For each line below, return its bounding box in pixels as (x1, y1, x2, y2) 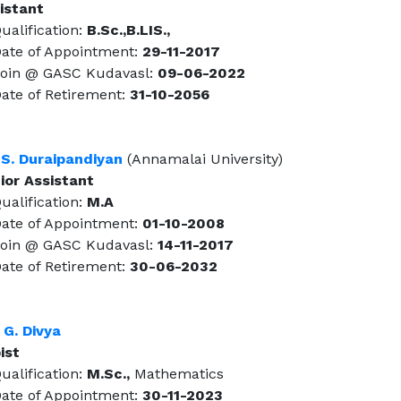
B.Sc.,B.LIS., (87, 21, 170, 39)
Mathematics (130, 365, 224, 383)
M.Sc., (87, 365, 130, 383)
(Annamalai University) (123, 150, 283, 168)
